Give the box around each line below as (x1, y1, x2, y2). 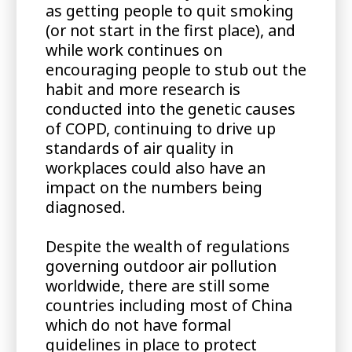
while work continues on (45, 38, 222, 60)
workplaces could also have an (45, 156, 266, 178)
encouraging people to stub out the (45, 58, 306, 80)
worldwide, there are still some (45, 274, 269, 296)
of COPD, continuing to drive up (45, 117, 276, 139)
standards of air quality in (45, 137, 233, 159)
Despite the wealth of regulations (45, 235, 290, 257)
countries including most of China (45, 294, 292, 316)
